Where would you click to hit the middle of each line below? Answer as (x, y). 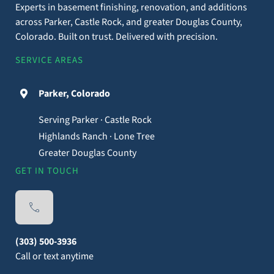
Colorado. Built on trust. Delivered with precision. (116, 36)
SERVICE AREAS (49, 60)
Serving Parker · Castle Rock (95, 120)
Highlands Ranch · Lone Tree (97, 136)
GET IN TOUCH (47, 171)
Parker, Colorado (75, 93)
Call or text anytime (54, 257)
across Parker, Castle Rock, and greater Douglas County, (128, 22)
